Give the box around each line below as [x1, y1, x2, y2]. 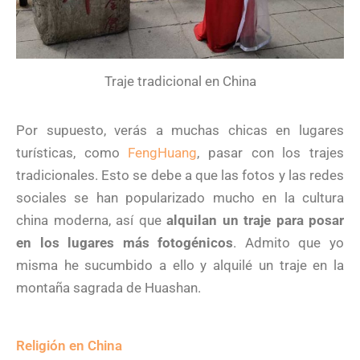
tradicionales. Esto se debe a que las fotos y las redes [16, 167, 344, 184]
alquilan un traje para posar [166, 212, 344, 229]
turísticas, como [16, 145, 129, 162]
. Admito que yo [233, 235, 345, 252]
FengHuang [128, 145, 198, 162]
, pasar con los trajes [197, 145, 345, 162]
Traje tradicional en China [104, 72, 256, 89]
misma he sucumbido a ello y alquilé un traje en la [16, 257, 344, 274]
